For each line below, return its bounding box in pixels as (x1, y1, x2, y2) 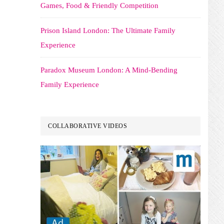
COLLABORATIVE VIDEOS (48, 122, 127, 129)
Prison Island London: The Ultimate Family (40, 26, 175, 34)
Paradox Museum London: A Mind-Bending (40, 66, 177, 74)
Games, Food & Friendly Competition (40, 1, 158, 9)
